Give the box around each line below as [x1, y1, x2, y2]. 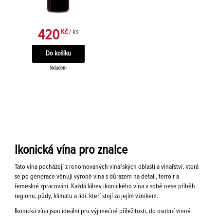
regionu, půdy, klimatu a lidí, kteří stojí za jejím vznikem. [15, 193, 158, 200]
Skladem [50, 65, 67, 71]
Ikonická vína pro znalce [15, 144, 127, 156]
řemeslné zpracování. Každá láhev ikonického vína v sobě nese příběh [15, 183, 195, 190]
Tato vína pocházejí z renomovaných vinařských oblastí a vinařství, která [15, 163, 199, 170]
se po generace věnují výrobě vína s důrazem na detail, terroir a [15, 173, 179, 180]
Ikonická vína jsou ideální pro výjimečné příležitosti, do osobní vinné [15, 208, 191, 215]
